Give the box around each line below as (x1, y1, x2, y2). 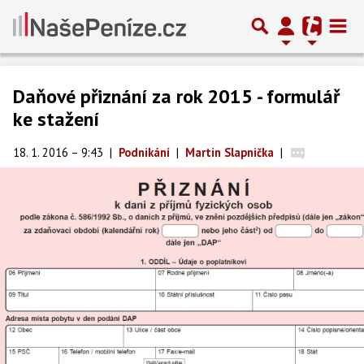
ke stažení (13, 106, 99, 132)
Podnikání (119, 145, 170, 160)
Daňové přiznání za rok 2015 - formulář (13, 84, 340, 109)
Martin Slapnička (185, 145, 274, 160)
